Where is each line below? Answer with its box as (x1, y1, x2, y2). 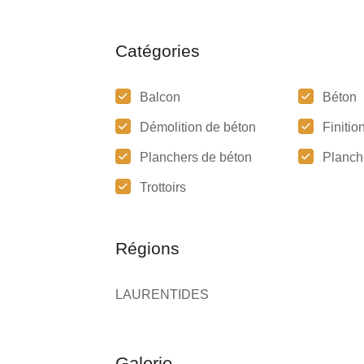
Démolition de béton (140, 120, 256, 134)
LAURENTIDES (115, 288, 209, 301)
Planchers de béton (140, 150, 252, 164)
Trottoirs (140, 180, 186, 194)
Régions (115, 239, 180, 258)
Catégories (115, 41, 200, 60)
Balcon (140, 90, 180, 104)
